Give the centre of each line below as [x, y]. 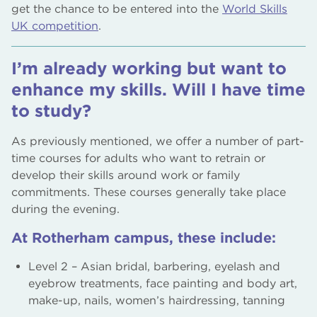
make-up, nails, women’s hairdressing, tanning [157, 300]
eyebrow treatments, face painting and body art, [163, 283]
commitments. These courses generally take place [149, 192]
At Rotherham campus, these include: [144, 238]
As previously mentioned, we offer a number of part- [158, 141]
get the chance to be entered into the [117, 9]
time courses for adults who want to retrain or [138, 158]
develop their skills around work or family [126, 175]
